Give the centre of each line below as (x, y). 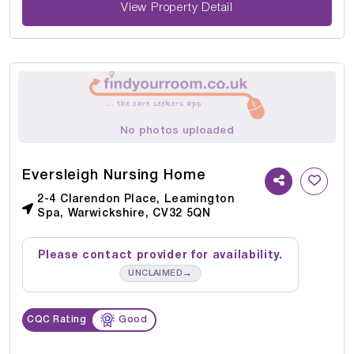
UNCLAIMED (156, 274)
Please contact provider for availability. (160, 256)
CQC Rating (56, 320)
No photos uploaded (177, 131)
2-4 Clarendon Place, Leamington (136, 200)
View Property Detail (177, 8)
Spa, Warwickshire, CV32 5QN (124, 214)
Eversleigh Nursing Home (114, 176)
